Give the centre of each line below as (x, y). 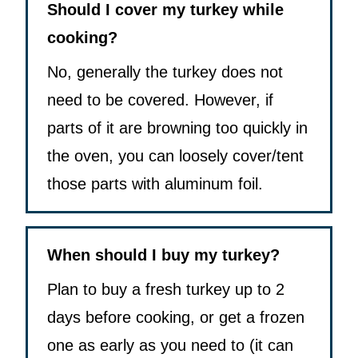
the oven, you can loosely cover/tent (175, 156)
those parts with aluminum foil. (155, 184)
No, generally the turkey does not (165, 72)
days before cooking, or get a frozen (176, 318)
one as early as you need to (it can (170, 346)
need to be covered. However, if (160, 100)
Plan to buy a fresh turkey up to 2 (166, 290)
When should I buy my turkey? (163, 255)
